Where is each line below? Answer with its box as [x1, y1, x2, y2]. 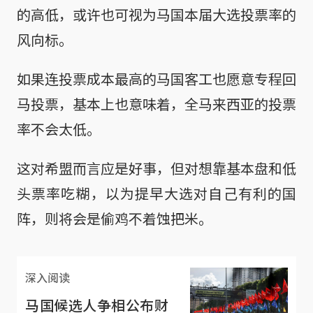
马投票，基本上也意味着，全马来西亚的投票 [17, 94, 296, 115]
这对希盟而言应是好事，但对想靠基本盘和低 [17, 158, 296, 179]
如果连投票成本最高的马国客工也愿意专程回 [17, 68, 296, 89]
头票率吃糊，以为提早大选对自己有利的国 [17, 183, 296, 204]
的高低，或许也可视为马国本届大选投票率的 [17, 4, 296, 25]
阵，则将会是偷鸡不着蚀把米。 [17, 208, 212, 229]
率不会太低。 [17, 119, 101, 140]
